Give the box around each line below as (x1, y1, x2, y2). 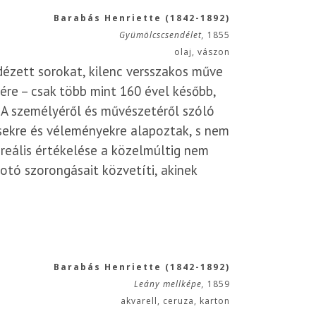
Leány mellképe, (134, 278, 207, 290)
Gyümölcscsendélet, (119, 29, 207, 41)
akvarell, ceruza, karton (121, 295, 230, 307)
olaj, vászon (174, 46, 230, 58)
